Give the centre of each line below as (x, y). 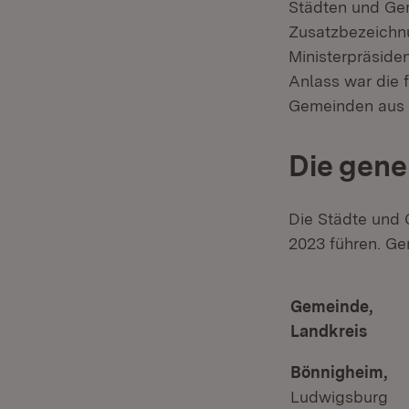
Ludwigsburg (339, 397)
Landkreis (329, 331)
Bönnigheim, (339, 372)
